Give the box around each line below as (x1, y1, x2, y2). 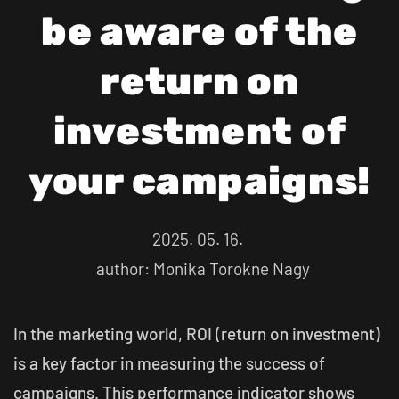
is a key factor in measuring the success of (13, 353, 325, 373)
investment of (53, 109, 346, 154)
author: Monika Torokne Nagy (89, 258, 310, 279)
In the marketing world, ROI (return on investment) (13, 323, 380, 344)
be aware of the (40, 9, 359, 54)
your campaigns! (28, 159, 371, 204)
